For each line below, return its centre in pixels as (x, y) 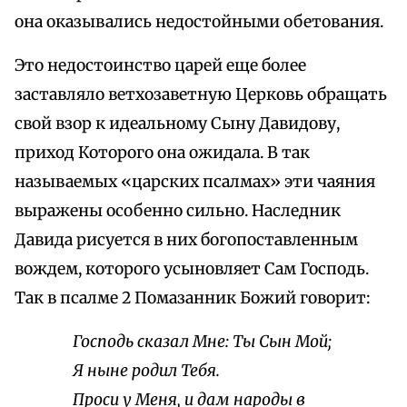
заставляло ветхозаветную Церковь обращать (201, 95)
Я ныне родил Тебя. (146, 371)
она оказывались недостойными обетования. (199, 22)
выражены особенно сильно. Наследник (178, 211)
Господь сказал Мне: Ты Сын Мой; (202, 342)
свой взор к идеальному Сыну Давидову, (177, 124)
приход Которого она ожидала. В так (162, 153)
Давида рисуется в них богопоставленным (186, 240)
